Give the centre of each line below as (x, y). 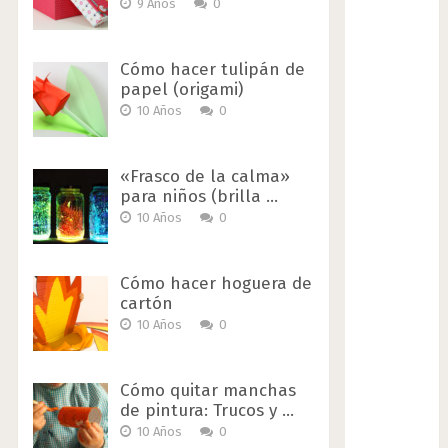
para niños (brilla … (198, 197)
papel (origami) (181, 90)
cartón (146, 304)
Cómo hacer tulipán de (212, 70)
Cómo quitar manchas (207, 391)
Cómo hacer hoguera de (215, 284)
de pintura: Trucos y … (206, 411)
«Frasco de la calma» (204, 177)
